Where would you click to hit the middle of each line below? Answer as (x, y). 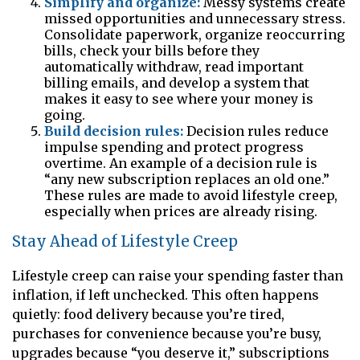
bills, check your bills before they (152, 51)
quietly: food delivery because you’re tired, (148, 314)
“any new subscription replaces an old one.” (187, 180)
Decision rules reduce (256, 131)
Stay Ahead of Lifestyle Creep (125, 242)
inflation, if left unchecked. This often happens (166, 295)
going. (65, 115)
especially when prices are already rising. (181, 212)
